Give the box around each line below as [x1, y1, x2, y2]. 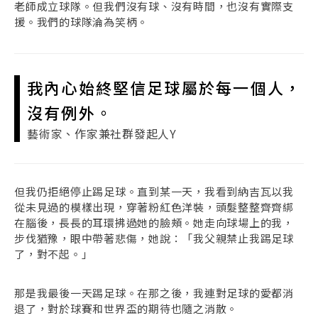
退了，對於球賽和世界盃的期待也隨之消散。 [14, 301, 238, 317]
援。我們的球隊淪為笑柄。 [14, 13, 148, 29]
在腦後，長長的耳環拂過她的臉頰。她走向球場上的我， [14, 214, 294, 230]
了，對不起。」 [14, 246, 93, 261]
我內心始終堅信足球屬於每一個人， [27, 76, 302, 99]
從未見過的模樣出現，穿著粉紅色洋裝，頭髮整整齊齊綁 [14, 199, 294, 214]
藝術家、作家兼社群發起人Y [27, 125, 180, 143]
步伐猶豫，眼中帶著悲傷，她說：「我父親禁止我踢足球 [14, 230, 294, 246]
